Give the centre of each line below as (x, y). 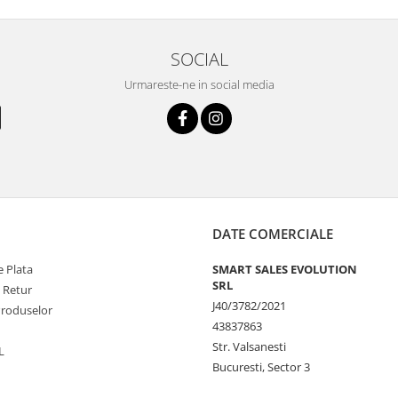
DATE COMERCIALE (273, 234)
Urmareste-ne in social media (199, 85)
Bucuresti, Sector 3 (261, 367)
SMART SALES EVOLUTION (285, 270)
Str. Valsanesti (249, 347)
